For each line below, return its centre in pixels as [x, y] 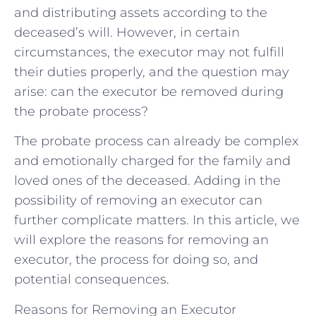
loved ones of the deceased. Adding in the [147, 181]
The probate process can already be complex [156, 141]
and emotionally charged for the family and [152, 161]
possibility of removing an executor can [138, 201]
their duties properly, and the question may [152, 72]
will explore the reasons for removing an [141, 240]
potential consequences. [92, 280]
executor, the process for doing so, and [136, 260]
